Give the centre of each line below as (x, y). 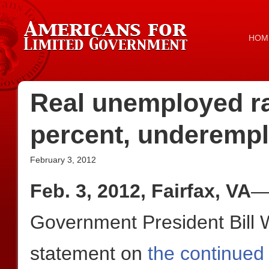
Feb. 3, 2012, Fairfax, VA (141, 191)
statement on (89, 253)
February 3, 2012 (63, 160)
